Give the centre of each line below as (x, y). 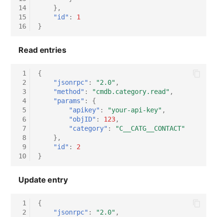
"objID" (83, 119)
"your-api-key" (135, 110)
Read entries (42, 50)
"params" (69, 101)
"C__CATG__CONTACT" (150, 129)
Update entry (43, 179)
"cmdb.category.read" (131, 92)
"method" (69, 92)
